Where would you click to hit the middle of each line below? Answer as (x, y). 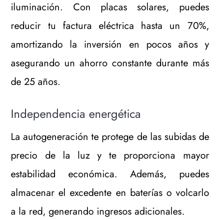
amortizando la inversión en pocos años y (110, 45)
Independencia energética (76, 114)
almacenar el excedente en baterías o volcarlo (110, 193)
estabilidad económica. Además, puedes (110, 174)
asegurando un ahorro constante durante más (110, 63)
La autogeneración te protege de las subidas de (110, 137)
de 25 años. (36, 82)
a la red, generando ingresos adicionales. (98, 212)
